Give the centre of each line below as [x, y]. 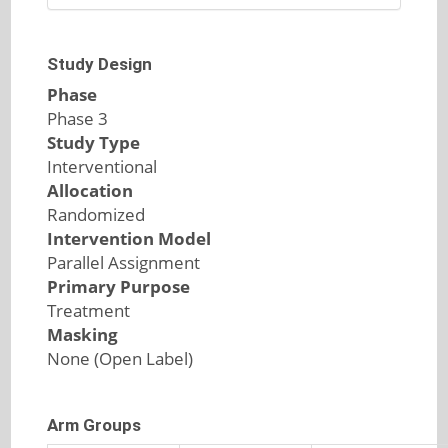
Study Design [99, 64]
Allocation [89, 190]
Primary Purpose [118, 286]
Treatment [88, 310]
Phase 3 [77, 118]
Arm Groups [93, 425]
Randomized [95, 214]
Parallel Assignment [123, 262]
